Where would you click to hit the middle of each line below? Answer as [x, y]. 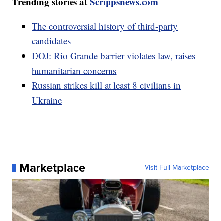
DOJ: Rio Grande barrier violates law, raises [114, 55]
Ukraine [47, 100]
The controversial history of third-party [105, 26]
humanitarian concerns [74, 70]
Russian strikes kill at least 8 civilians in [106, 85]
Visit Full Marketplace [177, 167]
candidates [51, 40]
